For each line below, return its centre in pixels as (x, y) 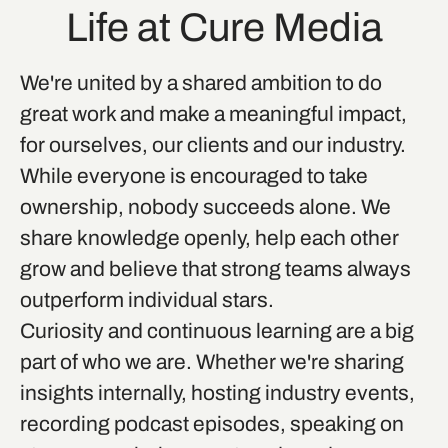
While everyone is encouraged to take (194, 175)
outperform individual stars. (149, 299)
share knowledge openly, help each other (209, 237)
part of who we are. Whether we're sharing (212, 361)
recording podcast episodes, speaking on (212, 423)
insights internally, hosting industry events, (217, 392)
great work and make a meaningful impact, (213, 113)
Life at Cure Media (224, 27)
